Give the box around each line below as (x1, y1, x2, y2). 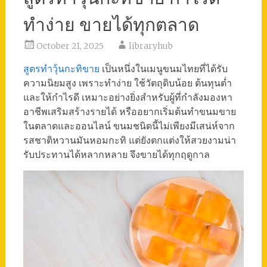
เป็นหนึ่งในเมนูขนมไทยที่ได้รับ (99, 62, 228, 74)
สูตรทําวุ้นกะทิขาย (23, 62, 100, 74)
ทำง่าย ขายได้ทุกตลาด (23, 14, 199, 35)
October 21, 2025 (36, 40, 104, 51)
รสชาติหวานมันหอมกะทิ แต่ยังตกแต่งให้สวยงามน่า (23, 133, 236, 146)
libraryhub (128, 40, 173, 51)
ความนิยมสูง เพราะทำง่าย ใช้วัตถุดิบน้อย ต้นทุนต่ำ (23, 76, 232, 89)
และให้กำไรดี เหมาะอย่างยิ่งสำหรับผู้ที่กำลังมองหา (23, 91, 232, 103)
